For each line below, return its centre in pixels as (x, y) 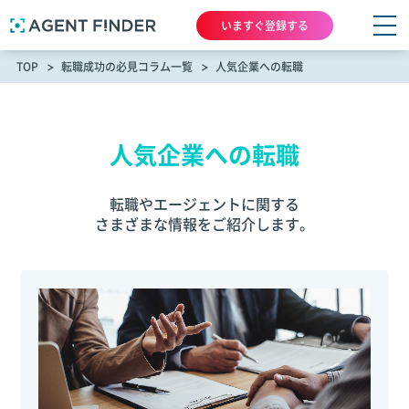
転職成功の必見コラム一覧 (126, 67)
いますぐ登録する (265, 26)
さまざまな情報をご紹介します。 (204, 224)
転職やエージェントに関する (204, 204)
